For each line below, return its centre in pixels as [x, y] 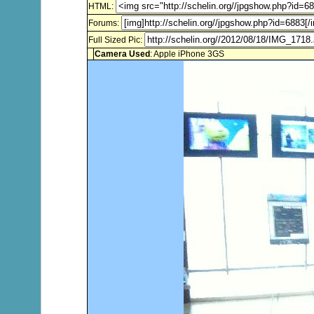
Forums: [105, 23]
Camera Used [122, 54]
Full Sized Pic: [116, 40]
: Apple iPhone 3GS [187, 54]
